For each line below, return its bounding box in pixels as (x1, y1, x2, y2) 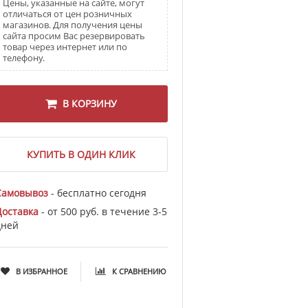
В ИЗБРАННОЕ (16, 266, 68, 277)
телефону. (3, 51, 45, 64)
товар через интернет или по (3, 40, 128, 53)
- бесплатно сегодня (47, 186, 146, 200)
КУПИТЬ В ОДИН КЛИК (27, 147, 136, 161)
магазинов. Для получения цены (3, 18, 143, 31)
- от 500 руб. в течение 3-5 (38, 205, 167, 219)
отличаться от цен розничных (3, 7, 133, 20)
